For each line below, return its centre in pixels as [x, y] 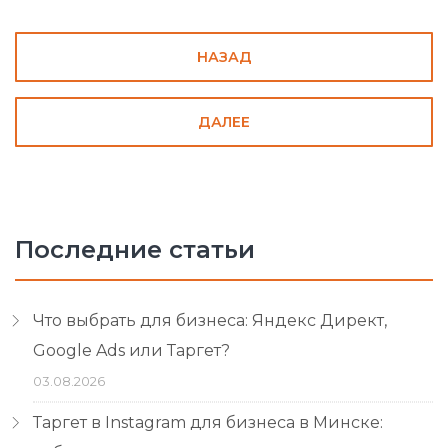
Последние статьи [135, 249]
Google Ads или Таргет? [131, 350]
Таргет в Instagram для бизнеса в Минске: [208, 422]
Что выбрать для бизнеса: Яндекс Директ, [210, 320]
